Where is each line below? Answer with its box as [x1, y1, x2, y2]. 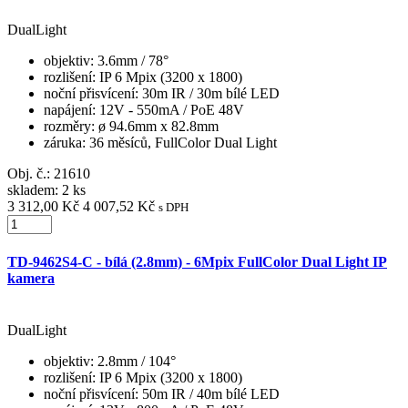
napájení [44, 102, 92, 118]
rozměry [44, 118, 91, 135]
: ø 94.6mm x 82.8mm [91, 118, 219, 135]
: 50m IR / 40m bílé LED [135, 385, 280, 402]
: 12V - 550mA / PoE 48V [92, 102, 244, 118]
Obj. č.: [7, 166, 54, 182]
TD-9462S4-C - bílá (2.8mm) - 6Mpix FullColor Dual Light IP [7, 253, 387, 270]
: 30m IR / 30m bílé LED [135, 86, 280, 102]
